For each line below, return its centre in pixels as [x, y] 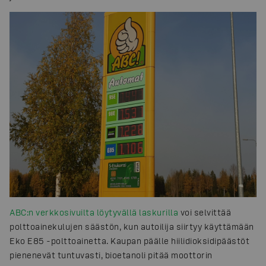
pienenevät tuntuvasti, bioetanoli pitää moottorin [111, 255]
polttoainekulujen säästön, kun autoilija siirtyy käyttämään [132, 227]
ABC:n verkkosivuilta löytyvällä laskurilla [94, 213]
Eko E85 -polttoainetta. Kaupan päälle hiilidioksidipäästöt [129, 241]
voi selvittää [205, 213]
